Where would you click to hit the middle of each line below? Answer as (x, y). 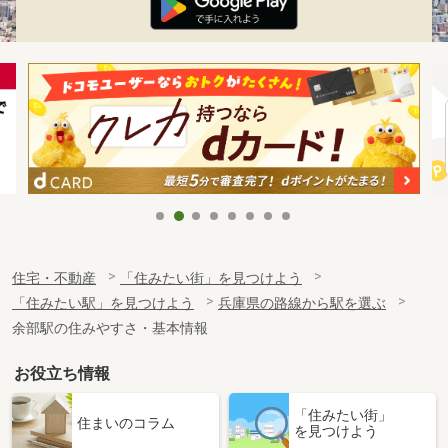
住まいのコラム (126, 422)
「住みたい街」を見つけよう (211, 278)
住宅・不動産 (54, 278)
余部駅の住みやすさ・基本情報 (110, 328)
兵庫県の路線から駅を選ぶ (302, 303)
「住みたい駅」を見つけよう (103, 303)
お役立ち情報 (62, 373)
